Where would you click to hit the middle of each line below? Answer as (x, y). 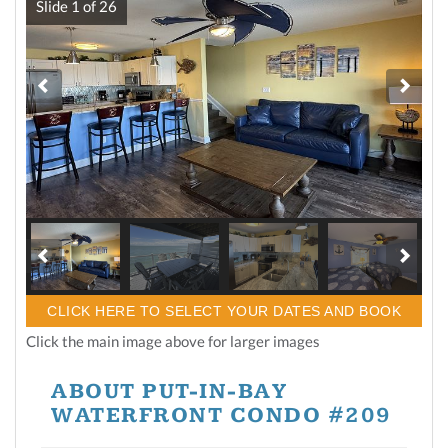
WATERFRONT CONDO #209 (221, 415)
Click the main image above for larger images (173, 340)
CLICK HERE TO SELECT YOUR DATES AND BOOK (224, 310)
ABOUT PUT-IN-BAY (169, 391)
